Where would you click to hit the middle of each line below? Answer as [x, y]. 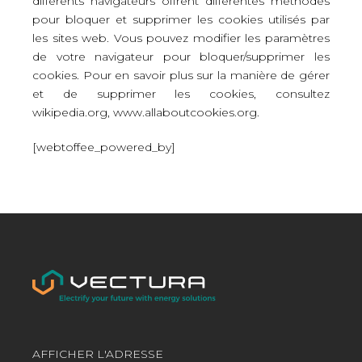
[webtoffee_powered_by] [104, 147]
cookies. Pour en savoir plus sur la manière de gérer [181, 75]
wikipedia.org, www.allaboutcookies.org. [146, 112]
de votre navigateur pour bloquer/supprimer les [181, 57]
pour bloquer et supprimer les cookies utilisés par [181, 19]
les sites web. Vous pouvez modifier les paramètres [181, 38]
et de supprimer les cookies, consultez [181, 94]
